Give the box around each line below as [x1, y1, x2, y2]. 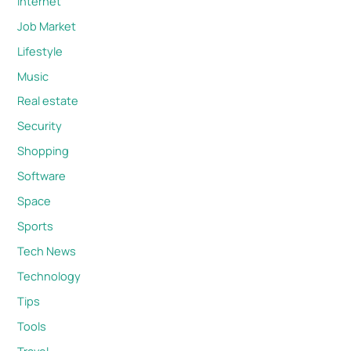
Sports [17, 218, 54, 234]
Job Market [17, 17, 77, 34]
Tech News [17, 243, 77, 259]
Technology [17, 268, 81, 284]
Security [17, 118, 63, 134]
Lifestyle [17, 42, 63, 59]
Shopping [17, 143, 70, 159]
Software [17, 168, 67, 184]
